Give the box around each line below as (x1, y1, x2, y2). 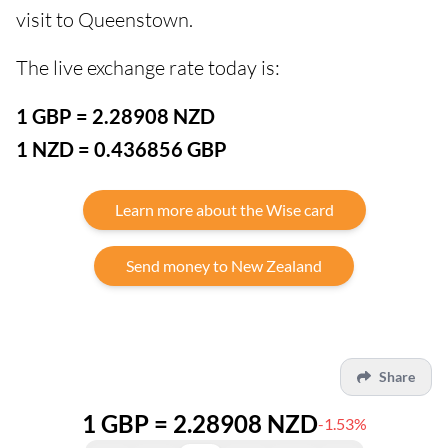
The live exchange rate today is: (16, 55, 280, 81)
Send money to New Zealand (126, 256, 322, 276)
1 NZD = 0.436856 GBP (16, 137, 227, 162)
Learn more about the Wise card (114, 200, 334, 220)
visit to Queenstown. (16, 7, 193, 33)
